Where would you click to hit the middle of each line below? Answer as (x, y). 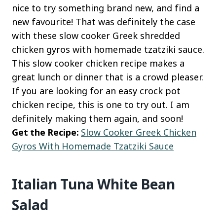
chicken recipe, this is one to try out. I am (101, 105)
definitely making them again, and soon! (97, 119)
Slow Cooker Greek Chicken (139, 132)
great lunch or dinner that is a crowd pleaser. (108, 77)
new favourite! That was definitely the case (104, 22)
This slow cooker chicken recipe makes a (98, 63)
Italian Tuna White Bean (93, 184)
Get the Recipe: (46, 132)
